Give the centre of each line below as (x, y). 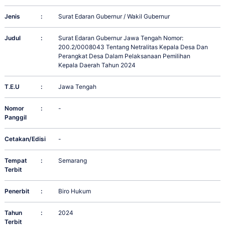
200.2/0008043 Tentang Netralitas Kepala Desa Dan (133, 47)
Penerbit (17, 191)
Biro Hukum (75, 191)
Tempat (16, 161)
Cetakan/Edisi (25, 139)
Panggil (16, 118)
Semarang (73, 161)
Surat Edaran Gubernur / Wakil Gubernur (114, 17)
